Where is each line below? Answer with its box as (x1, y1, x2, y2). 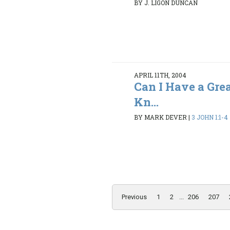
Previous (122, 193, 147, 201)
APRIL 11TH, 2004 (134, 71, 187, 80)
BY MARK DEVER (134, 112, 187, 121)
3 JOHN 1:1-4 (191, 112, 228, 121)
